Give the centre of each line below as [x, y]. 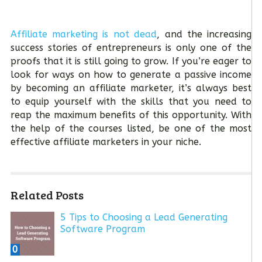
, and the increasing [204, 34]
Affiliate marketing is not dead [84, 34]
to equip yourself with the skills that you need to [131, 101]
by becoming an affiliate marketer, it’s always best [131, 88]
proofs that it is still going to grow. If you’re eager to [131, 61]
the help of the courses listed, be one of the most [131, 128]
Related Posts [47, 194]
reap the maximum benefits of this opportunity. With [131, 115]
